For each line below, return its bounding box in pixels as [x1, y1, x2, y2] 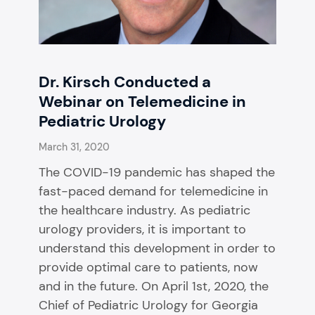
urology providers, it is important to [39, 220, 246, 238]
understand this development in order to [39, 239, 276, 257]
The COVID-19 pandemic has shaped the [39, 163, 275, 181]
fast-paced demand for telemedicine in [39, 182, 268, 200]
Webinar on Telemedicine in [39, 91, 246, 112]
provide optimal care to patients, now [39, 258, 258, 276]
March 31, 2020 [39, 140, 110, 153]
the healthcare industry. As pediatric [39, 201, 250, 219]
